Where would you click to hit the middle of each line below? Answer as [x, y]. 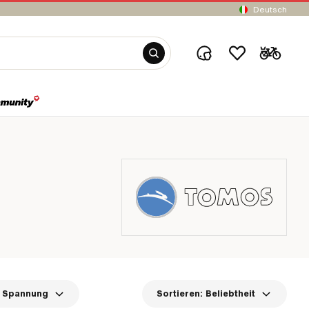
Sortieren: [180, 294]
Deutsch [270, 9]
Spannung [25, 294]
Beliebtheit [231, 294]
